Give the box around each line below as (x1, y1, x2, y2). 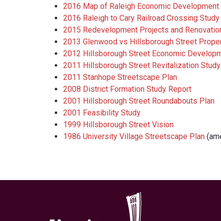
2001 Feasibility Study (63, 108, 141, 118)
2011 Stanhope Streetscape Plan (63, 73, 177, 82)
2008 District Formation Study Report (63, 84, 191, 94)
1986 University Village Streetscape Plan (63, 132, 205, 142)
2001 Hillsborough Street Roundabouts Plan (63, 96, 215, 106)
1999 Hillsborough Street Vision (63, 120, 174, 130)
